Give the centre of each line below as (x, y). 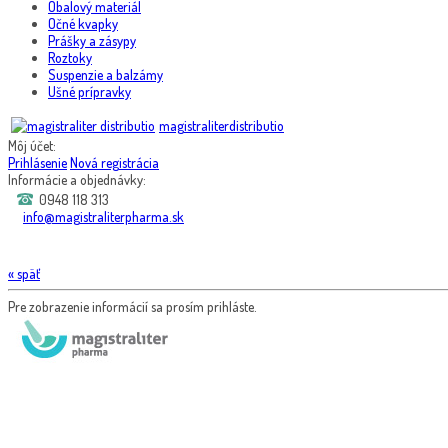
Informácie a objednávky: (77, 179)
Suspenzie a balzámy (105, 74)
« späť (24, 273)
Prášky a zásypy (92, 40)
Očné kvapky (83, 23)
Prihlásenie (37, 162)
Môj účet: (32, 145)
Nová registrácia (114, 162)
